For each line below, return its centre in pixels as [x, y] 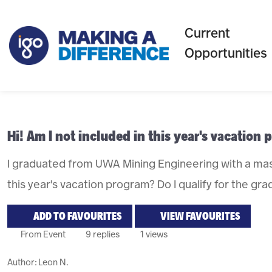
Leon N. [53, 262]
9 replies [102, 234]
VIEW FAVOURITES [199, 216]
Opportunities [226, 53]
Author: [23, 262]
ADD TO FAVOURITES [77, 216]
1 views [153, 234]
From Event [42, 234]
